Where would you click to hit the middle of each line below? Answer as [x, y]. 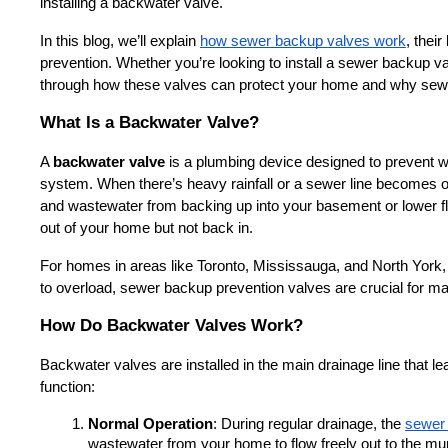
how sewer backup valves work [303, 40]
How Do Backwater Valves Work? [171, 324]
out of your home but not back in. [146, 227]
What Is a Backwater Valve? [149, 121]
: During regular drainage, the [309, 423]
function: [67, 386]
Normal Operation [150, 423]
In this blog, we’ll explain [120, 40]
